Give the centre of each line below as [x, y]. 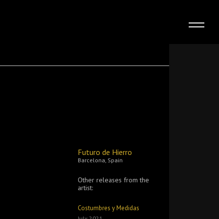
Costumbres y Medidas [109, 208]
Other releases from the [114, 180]
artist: [86, 188]
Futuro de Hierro [105, 152]
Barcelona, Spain [100, 160]
